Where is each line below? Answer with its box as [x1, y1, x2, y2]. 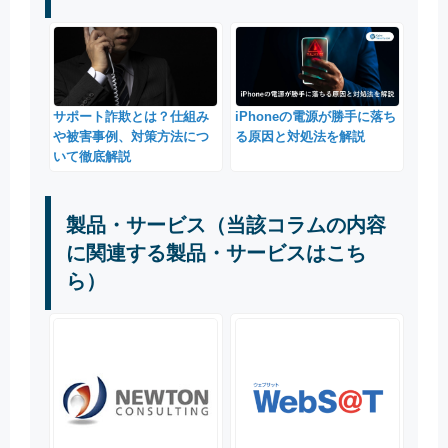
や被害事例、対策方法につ [53, 129, 210, 145]
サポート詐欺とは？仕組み [53, 109, 210, 125]
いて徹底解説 [53, 149, 132, 165]
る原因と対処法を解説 [234, 129, 365, 145]
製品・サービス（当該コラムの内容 [66, 213, 386, 236]
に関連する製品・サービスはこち [66, 241, 366, 264]
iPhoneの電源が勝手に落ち [234, 109, 396, 125]
